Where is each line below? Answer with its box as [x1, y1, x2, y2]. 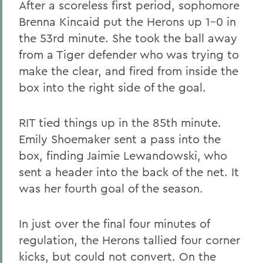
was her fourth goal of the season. [19, 181, 203, 195]
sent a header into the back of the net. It [19, 164, 239, 179]
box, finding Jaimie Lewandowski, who [19, 148, 227, 163]
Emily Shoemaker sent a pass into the [19, 131, 221, 146]
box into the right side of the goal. [19, 80, 206, 95]
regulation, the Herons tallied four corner [19, 232, 240, 247]
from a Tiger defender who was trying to [19, 47, 239, 62]
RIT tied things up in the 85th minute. [19, 115, 221, 130]
